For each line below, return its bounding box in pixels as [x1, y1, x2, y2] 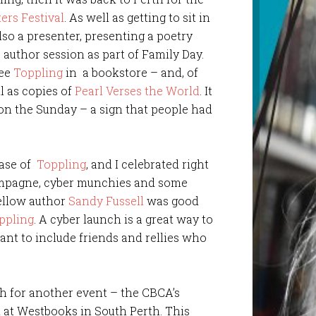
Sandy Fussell [68, 193, 145, 208]
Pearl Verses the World [75, 83, 200, 98]
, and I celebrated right [86, 156, 209, 171]
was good [144, 193, 200, 208]
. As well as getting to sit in [64, 9, 211, 25]
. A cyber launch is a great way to [34, 211, 214, 226]
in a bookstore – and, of [63, 64, 199, 80]
